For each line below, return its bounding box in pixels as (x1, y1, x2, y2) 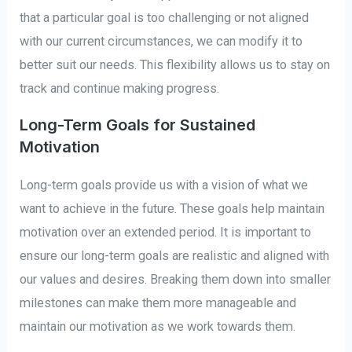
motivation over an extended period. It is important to (20, 224, 312, 240)
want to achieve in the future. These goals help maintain (20, 200, 325, 216)
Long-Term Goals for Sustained (20, 115, 256, 134)
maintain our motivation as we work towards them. (20, 318, 296, 334)
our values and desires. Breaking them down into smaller (20, 271, 332, 287)
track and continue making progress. (20, 81, 220, 97)
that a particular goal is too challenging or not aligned (20, 10, 310, 26)
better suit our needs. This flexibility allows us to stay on (20, 57, 331, 73)
